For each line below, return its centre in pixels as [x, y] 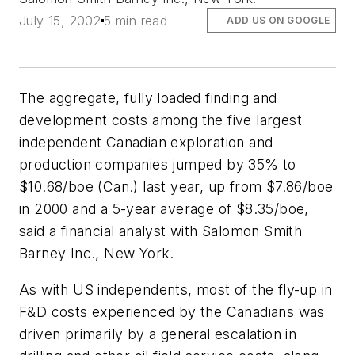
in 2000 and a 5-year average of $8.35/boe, [164, 209]
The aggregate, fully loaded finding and [148, 98]
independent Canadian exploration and [146, 143]
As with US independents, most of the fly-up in [176, 289]
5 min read [136, 21]
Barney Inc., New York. [97, 254]
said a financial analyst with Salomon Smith [161, 231]
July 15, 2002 [60, 21]
